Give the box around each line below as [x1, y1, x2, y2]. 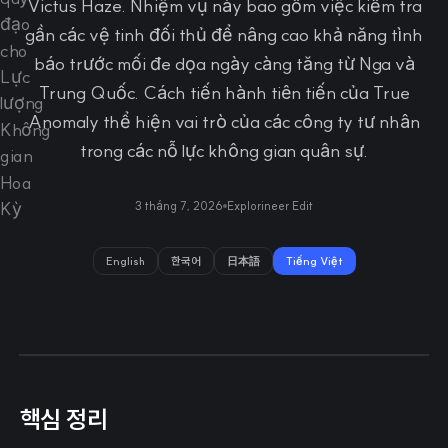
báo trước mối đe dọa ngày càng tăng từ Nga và [33, 52, 415, 75]
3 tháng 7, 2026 [135, 198, 223, 213]
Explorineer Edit [227, 198, 313, 213]
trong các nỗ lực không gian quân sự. [80, 139, 368, 162]
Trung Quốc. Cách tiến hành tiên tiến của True [38, 81, 410, 104]
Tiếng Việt [285, 254, 343, 268]
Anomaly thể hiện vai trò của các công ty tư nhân [28, 110, 420, 133]
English [105, 254, 145, 268]
